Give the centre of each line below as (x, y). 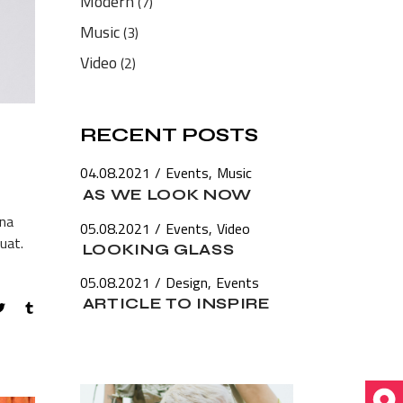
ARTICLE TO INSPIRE (176, 304)
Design (186, 282)
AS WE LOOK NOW (167, 195)
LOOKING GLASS (158, 250)
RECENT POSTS (169, 135)
